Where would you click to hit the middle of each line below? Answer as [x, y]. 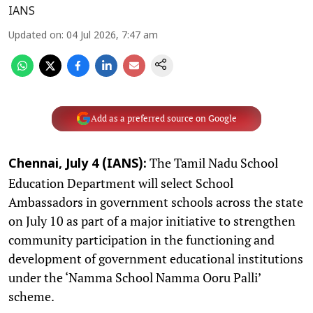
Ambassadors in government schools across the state [156, 202]
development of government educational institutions [156, 258]
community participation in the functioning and [141, 239]
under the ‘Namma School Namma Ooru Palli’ [134, 277]
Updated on [35, 36]
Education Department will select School [121, 183]
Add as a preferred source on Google [163, 118]
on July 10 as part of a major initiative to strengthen [152, 220]
